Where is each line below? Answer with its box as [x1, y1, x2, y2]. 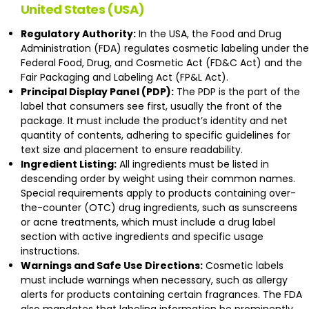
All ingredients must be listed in [117, 157, 269, 172]
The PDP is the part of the [174, 85, 300, 99]
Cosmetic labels [203, 259, 283, 273]
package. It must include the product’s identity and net [21, 114, 288, 128]
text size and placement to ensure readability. [21, 143, 243, 157]
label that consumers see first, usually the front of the [21, 99, 282, 114]
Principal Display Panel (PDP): [21, 85, 174, 99]
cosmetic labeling [172, 41, 259, 56]
